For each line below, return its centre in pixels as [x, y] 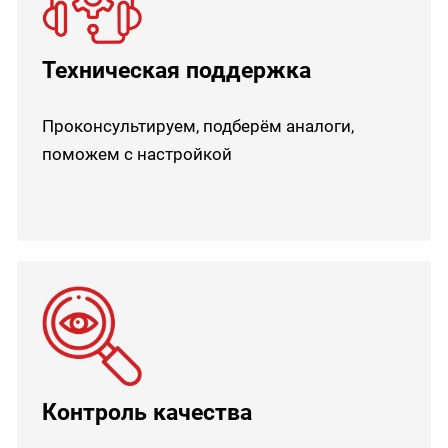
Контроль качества [147, 412]
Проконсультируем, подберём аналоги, [198, 126]
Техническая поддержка [177, 70]
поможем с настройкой [137, 154]
